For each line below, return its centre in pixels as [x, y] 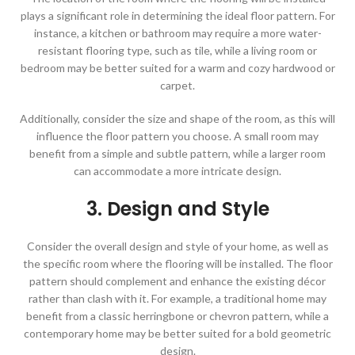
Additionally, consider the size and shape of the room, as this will [177, 119]
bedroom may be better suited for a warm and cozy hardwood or [177, 68]
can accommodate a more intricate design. [177, 171]
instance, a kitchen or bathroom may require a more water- [177, 33]
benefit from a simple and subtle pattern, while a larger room [177, 154]
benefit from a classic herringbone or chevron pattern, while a [177, 316]
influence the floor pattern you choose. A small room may [177, 136]
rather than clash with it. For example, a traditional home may [177, 299]
